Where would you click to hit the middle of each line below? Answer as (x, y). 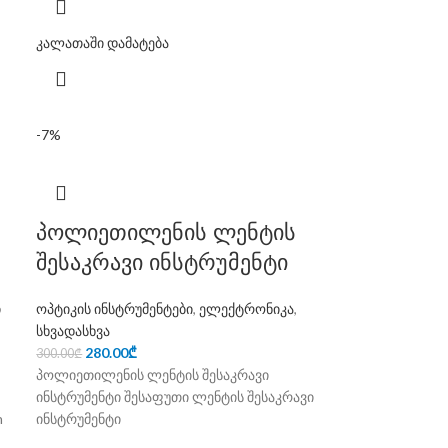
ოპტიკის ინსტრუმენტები (115, 308)
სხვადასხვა (73, 330)
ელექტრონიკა (247, 308)
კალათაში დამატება (103, 42)
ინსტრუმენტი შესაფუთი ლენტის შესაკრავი (175, 396)
